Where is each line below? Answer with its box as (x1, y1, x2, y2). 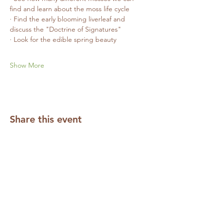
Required (15, 207, 46, 216)
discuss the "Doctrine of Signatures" (10, 25, 121, 34)
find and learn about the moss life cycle (10, 4, 129, 14)
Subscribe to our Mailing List (16, 187, 119, 197)
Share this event (10, 113, 82, 126)
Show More (10, 61, 44, 70)
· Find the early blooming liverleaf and (10, 15, 127, 24)
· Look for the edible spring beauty (10, 35, 116, 44)
